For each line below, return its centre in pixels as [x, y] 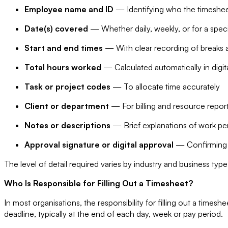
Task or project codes [67, 86]
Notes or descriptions [67, 125]
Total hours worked [63, 67]
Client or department [67, 106]
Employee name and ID [69, 9]
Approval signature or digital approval [99, 144]
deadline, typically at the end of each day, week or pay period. [113, 213]
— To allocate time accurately [165, 86]
